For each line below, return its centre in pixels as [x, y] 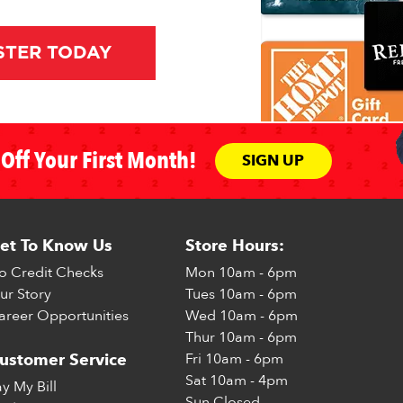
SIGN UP [273, 161]
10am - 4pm [247, 380]
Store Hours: [235, 245]
